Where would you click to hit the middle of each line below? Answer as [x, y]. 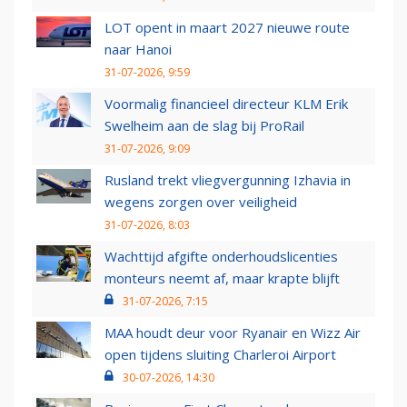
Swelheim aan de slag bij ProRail [204, 126]
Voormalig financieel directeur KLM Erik [226, 104]
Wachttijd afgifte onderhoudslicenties [221, 257]
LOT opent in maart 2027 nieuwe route [227, 28]
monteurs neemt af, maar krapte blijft [222, 278]
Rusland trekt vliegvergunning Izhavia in [228, 180]
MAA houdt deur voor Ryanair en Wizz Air [233, 333]
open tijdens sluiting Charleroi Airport [220, 355]
